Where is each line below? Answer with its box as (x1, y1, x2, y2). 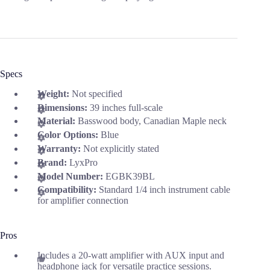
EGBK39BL (105, 171, 155, 181)
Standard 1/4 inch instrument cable (99, 184, 230, 195)
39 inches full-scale (90, 102, 163, 113)
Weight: (37, 88, 72, 99)
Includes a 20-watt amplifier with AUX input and (37, 250, 224, 261)
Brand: (37, 157, 69, 168)
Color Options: (37, 130, 101, 140)
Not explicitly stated (83, 143, 159, 154)
